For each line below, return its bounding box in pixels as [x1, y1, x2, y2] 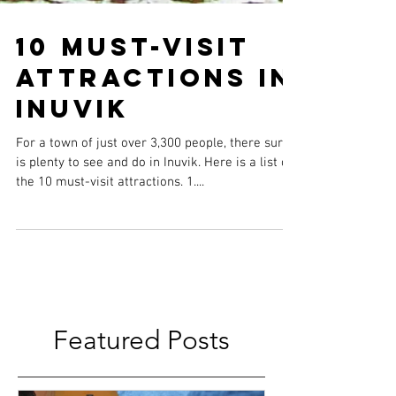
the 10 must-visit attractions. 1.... [16, 202, 204, 219]
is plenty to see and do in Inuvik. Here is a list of [16, 183, 293, 200]
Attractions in [16, 90, 293, 123]
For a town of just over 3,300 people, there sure [16, 164, 290, 180]
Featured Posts [53, 353, 230, 385]
